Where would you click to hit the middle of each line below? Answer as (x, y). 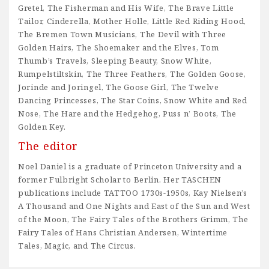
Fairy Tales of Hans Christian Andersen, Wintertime (123, 233)
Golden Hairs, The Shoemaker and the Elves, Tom (119, 48)
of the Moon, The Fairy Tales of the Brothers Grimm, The (133, 219)
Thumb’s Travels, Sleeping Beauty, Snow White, (115, 61)
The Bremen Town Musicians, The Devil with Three (122, 35)
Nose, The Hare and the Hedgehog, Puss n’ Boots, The (127, 114)
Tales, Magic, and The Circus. (77, 246)
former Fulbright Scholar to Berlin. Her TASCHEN (120, 180)
